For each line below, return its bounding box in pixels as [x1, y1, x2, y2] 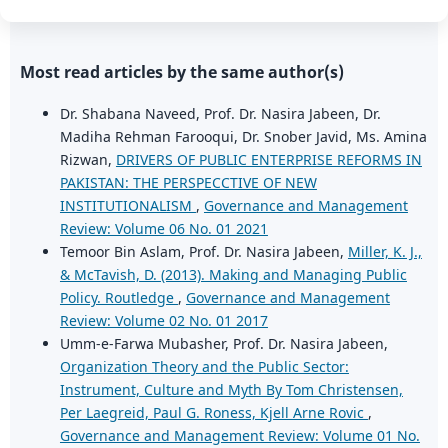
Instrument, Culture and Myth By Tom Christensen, [59, 379, 403, 399]
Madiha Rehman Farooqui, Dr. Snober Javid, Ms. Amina [59, 126, 427, 146]
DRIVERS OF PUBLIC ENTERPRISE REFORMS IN [115, 149, 422, 169]
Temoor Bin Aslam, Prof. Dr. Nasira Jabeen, [59, 241, 348, 261]
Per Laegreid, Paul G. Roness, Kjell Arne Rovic [59, 402, 368, 422]
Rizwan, [59, 149, 116, 169]
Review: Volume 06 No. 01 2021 [59, 218, 268, 238]
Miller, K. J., [347, 241, 422, 261]
